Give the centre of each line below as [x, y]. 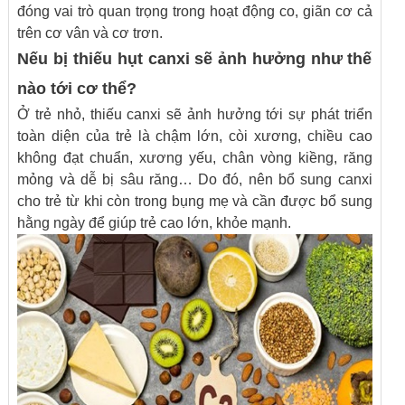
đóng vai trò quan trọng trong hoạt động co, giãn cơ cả [195, 11]
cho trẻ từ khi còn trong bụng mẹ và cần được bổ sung [195, 201]
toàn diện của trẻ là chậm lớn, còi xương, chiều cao [195, 136]
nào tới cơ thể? [77, 89]
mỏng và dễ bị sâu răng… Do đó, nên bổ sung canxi [195, 179]
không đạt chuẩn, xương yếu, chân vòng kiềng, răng [195, 158]
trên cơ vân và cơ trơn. [90, 33]
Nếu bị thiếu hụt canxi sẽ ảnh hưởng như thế [195, 59]
